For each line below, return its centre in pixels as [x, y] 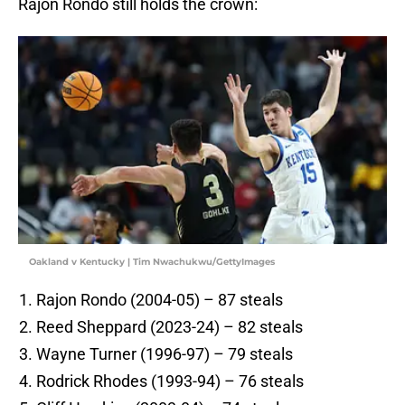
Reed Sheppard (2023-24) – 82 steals [170, 327]
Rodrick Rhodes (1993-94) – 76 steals [170, 381]
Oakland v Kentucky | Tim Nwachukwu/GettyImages [152, 262]
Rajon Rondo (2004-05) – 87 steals [160, 300]
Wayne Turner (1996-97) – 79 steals [165, 354]
